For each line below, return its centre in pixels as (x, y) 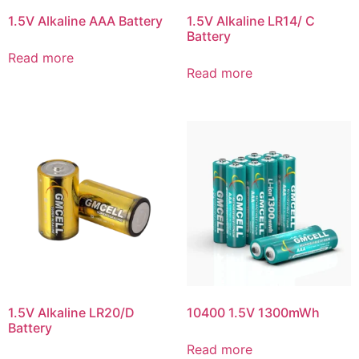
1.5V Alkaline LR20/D (71, 312)
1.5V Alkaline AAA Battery (85, 21)
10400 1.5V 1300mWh (253, 312)
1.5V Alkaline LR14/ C (250, 21)
